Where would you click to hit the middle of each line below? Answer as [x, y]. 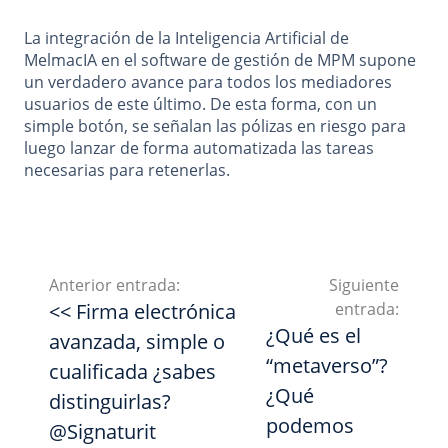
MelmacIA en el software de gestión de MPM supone [220, 60]
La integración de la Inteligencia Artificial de [186, 38]
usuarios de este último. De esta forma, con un [200, 104]
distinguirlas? [110, 402]
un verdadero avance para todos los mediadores [208, 82]
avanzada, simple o [137, 342]
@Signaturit [102, 432]
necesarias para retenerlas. [127, 170]
